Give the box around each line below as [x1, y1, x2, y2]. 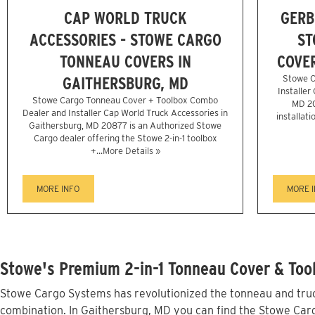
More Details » [102, 146, 160, 157]
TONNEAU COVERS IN [59, 51, 191, 72]
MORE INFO [37, 184, 80, 195]
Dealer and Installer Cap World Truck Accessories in [22, 108, 228, 119]
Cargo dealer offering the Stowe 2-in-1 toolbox [33, 133, 217, 144]
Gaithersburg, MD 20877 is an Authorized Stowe [29, 120, 221, 131]
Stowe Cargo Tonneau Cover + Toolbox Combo [32, 95, 218, 106]
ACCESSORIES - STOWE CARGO [29, 30, 221, 51]
